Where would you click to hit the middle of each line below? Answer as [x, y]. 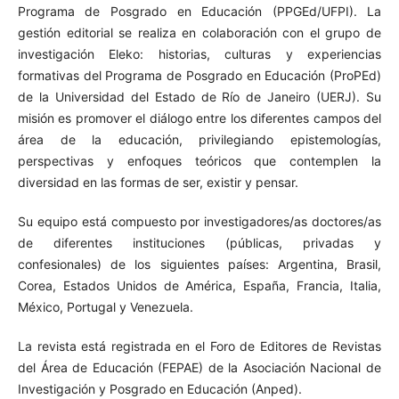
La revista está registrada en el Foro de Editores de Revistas [199, 346]
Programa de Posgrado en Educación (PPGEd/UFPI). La [199, 12]
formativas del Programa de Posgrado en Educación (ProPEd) [199, 76]
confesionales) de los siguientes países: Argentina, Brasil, [199, 265]
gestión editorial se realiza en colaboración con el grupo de [199, 33]
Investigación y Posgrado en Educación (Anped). [159, 389]
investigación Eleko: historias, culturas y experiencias [199, 54]
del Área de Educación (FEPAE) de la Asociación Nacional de [199, 368]
